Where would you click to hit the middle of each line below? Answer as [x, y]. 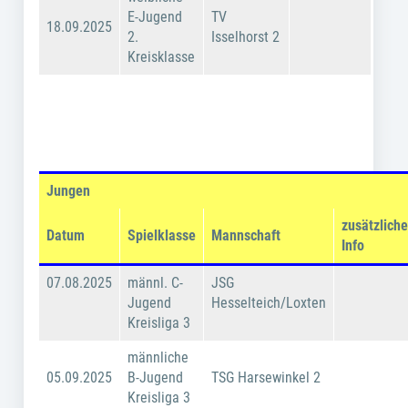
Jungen [69, 191]
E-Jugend [155, 17]
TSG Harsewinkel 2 [266, 378]
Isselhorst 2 [246, 37]
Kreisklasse [162, 57]
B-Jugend [156, 378]
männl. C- [156, 283]
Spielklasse [162, 236]
